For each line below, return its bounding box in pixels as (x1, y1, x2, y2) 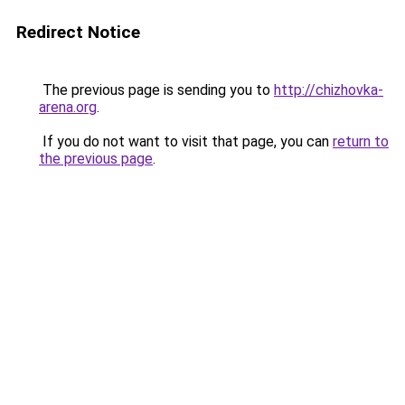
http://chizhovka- (274, 81, 383, 99)
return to (333, 133, 389, 150)
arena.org (39, 99, 97, 116)
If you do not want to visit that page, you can (39, 133, 333, 150)
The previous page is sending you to (39, 81, 274, 99)
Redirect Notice (16, 22, 140, 42)
